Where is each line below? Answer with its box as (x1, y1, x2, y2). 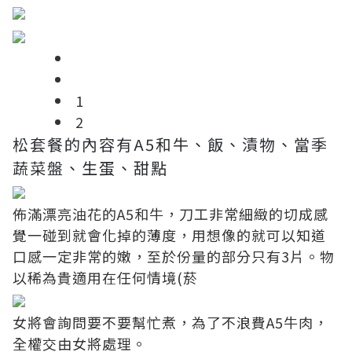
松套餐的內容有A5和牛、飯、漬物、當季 (13, 132, 328, 156)
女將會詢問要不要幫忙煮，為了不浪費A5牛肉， (13, 311, 328, 332)
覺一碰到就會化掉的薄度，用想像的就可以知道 (13, 224, 326, 245)
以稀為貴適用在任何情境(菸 (13, 266, 198, 288)
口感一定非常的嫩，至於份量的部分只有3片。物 (13, 245, 335, 266)
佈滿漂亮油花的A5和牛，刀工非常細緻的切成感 (13, 203, 328, 224)
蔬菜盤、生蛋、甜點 (13, 156, 168, 179)
